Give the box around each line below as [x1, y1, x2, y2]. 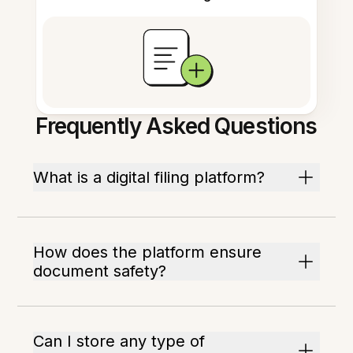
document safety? [33, 262, 167, 281]
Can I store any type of [33, 332, 206, 351]
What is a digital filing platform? [33, 168, 266, 188]
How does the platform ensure [33, 243, 262, 262]
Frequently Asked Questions [35, 113, 318, 140]
